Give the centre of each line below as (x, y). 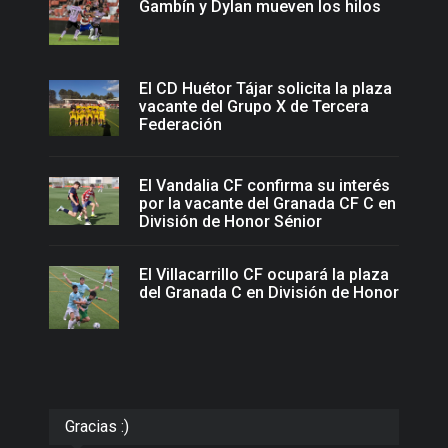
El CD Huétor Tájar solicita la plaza (265, 88)
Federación (180, 124)
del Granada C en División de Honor (269, 293)
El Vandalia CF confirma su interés (264, 185)
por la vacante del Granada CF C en (267, 203)
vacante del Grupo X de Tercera (254, 106)
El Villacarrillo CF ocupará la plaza (264, 275)
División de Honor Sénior (230, 221)
